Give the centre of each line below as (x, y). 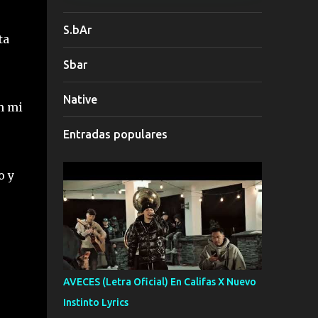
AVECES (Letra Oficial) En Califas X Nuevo (159, 282)
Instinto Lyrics (95, 302)
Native (80, 99)
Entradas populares (115, 134)
